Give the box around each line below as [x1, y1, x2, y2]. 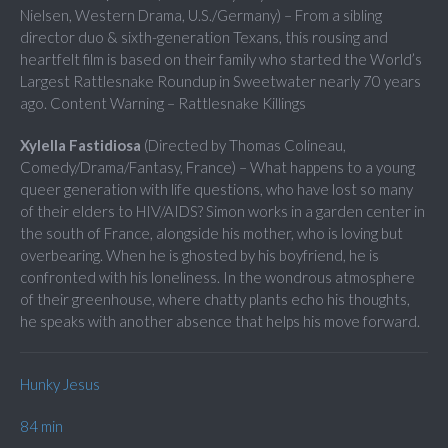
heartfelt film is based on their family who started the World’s [20, 50, 422, 69]
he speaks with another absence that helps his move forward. [20, 312, 420, 331]
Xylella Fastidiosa [20, 136, 141, 155]
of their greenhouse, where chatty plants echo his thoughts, [20, 290, 410, 309]
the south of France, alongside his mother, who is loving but [20, 224, 403, 243]
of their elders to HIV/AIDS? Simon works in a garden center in [20, 202, 425, 221]
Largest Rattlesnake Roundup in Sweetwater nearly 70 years [20, 72, 421, 91]
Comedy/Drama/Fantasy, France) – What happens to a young [20, 158, 415, 177]
